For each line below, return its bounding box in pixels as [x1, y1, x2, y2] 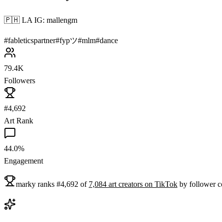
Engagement [4, 156, 43, 165]
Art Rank [4, 116, 33, 125]
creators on [116, 179, 155, 188]
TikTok [155, 179, 177, 188]
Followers [4, 76, 35, 85]
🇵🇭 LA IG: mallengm [4, 15, 77, 24]
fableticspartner [8, 36, 55, 45]
